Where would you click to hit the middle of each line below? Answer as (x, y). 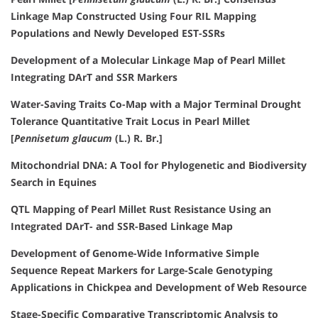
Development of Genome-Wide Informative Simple (135, 253)
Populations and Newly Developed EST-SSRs (118, 33)
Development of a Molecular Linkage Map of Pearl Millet (148, 60)
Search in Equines (54, 182)
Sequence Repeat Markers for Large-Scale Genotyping (142, 270)
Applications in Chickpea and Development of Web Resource (159, 287)
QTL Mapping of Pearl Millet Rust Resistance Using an (141, 209)
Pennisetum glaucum (63, 138)
